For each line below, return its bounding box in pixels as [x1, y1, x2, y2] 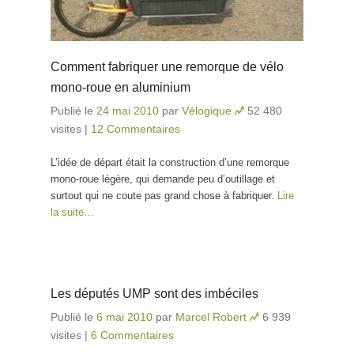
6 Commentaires [91, 329, 174, 342]
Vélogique [182, 104, 232, 118]
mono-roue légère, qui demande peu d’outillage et [51, 173, 275, 186]
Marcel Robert [175, 311, 247, 324]
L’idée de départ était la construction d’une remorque [51, 156, 289, 169]
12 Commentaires [91, 122, 180, 136]
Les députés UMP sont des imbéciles [51, 287, 258, 301]
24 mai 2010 [96, 104, 159, 118]
